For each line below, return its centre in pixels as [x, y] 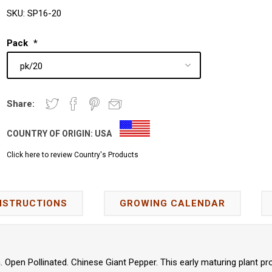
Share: [21, 104]
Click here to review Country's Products [73, 155]
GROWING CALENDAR [172, 204]
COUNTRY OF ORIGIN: [51, 134]
